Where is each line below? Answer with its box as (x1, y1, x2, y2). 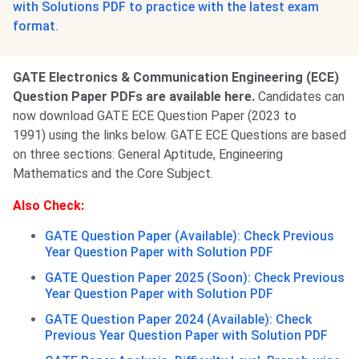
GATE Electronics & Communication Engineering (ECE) (13, 70, 339, 86)
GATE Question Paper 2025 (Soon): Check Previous (45, 270, 345, 286)
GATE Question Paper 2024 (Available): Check (45, 312, 312, 328)
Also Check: (13, 198, 84, 214)
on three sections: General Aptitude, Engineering (13, 147, 283, 163)
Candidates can (258, 89, 345, 105)
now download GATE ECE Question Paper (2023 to (13, 108, 296, 124)
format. (13, 18, 58, 34)
